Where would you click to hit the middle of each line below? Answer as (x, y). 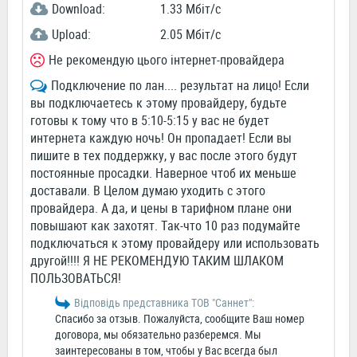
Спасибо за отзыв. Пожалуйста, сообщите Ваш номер (180, 319)
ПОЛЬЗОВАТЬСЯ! (76, 279)
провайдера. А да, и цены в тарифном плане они (161, 208)
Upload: (71, 35)
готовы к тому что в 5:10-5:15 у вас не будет (150, 121)
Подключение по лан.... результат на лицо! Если (180, 86)
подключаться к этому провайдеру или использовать (175, 243)
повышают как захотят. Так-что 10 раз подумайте (165, 226)
